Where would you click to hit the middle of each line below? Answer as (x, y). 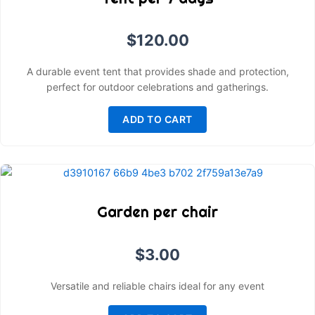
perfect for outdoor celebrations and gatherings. (157, 87)
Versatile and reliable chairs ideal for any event (157, 285)
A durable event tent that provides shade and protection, (157, 72)
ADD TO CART (157, 120)
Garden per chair (157, 212)
